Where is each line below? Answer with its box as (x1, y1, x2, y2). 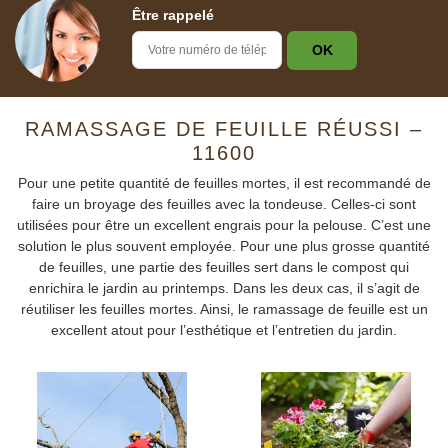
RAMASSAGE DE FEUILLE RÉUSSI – (25, 118, 423, 140)
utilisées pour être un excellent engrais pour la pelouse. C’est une (17, 217, 431, 233)
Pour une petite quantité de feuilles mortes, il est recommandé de (17, 175, 431, 191)
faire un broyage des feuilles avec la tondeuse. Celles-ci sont (32, 196, 416, 212)
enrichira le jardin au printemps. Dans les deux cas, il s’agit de (28, 280, 420, 296)
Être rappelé (132, 7, 214, 23)
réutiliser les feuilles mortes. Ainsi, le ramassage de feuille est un (20, 301, 428, 317)
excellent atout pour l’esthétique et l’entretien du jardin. (51, 322, 397, 338)
